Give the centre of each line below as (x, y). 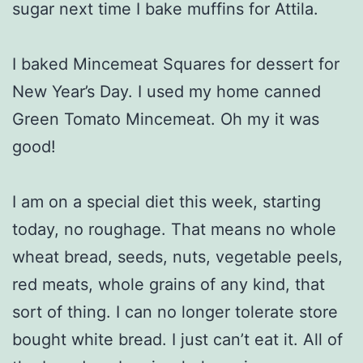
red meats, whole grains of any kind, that (169, 284)
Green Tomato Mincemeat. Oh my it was (166, 119)
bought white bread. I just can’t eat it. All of (177, 339)
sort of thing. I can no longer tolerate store (175, 312)
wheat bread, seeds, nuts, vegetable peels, (177, 256)
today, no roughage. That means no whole (174, 229)
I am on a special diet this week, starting (167, 201)
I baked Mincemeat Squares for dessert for (176, 64)
